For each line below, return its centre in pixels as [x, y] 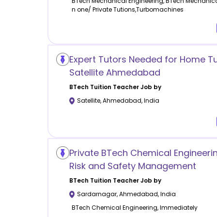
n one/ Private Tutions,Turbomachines [127, 10]
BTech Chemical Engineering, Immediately [134, 208]
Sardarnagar [97, 194]
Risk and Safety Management [132, 166]
